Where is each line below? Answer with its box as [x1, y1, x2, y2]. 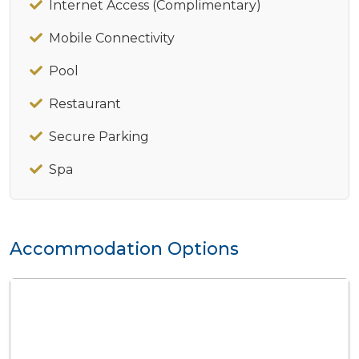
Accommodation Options [10, 238, 239, 259]
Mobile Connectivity [49, 30, 175, 46]
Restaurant [49, 96, 121, 111]
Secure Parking [49, 129, 149, 144]
